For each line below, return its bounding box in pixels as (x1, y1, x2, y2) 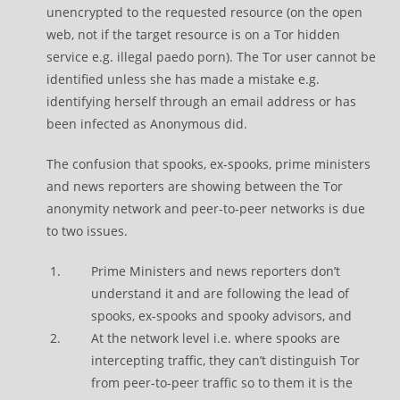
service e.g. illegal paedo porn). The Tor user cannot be (46, 48, 377, 65)
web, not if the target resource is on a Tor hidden (46, 26, 341, 43)
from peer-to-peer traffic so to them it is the (91, 374, 354, 391)
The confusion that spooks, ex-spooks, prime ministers (46, 155, 371, 172)
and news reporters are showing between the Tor (46, 178, 344, 195)
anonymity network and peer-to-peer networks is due (46, 200, 366, 217)
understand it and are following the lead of (91, 285, 350, 302)
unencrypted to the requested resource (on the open (46, 4, 363, 21)
